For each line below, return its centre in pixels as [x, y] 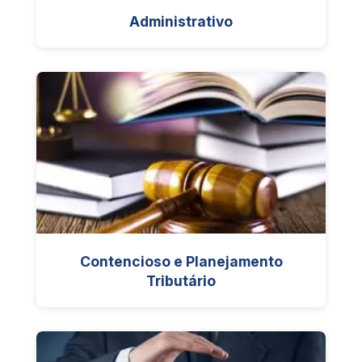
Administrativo [181, 21]
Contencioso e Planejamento [181, 261]
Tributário [181, 281]
